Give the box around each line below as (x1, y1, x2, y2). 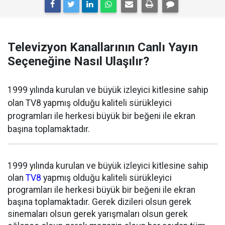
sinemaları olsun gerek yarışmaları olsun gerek (8, 209, 188, 219)
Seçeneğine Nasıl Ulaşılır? (8, 54, 149, 68)
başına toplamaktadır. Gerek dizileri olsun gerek (8, 197, 191, 207)
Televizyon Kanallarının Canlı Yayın (8, 40, 198, 54)
